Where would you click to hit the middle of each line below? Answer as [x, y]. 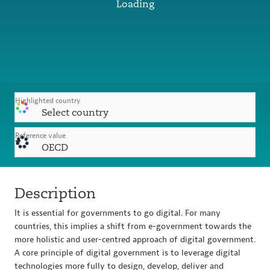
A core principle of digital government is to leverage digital [127, 253]
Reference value [40, 136]
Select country [75, 113]
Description [55, 193]
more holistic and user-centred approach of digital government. [135, 240]
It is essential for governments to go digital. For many [118, 213]
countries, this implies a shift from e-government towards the [133, 227]
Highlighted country [48, 101]
